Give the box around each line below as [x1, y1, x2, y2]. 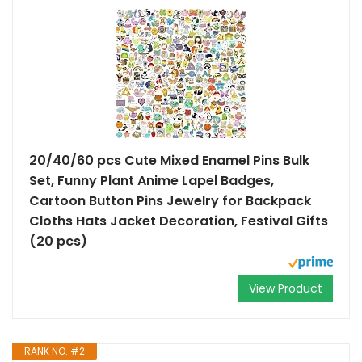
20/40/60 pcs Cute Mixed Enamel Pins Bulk [29, 151, 309, 170]
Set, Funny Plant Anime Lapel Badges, [29, 171, 274, 190]
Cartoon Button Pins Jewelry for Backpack [29, 192, 311, 210]
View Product [249, 280, 322, 297]
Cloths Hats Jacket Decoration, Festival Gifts [29, 212, 328, 230]
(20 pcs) [29, 232, 87, 250]
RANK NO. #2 [24, 344, 85, 358]
